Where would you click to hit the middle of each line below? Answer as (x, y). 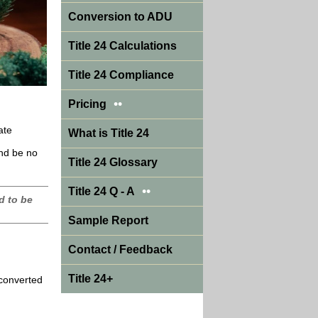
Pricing (87, 104)
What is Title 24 (109, 133)
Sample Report (108, 220)
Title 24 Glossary (113, 162)
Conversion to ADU (120, 17)
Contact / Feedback (120, 250)
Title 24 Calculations (122, 46)
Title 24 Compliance (121, 75)
